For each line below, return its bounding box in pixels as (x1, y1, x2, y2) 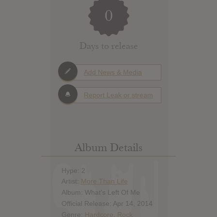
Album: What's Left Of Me (61, 188, 140, 197)
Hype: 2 (61, 166, 85, 174)
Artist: (61, 177, 81, 186)
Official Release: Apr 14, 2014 (61, 199, 153, 207)
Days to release (79, 40, 138, 51)
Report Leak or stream (84, 91, 153, 99)
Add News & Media (84, 68, 142, 76)
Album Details (75, 140, 142, 155)
